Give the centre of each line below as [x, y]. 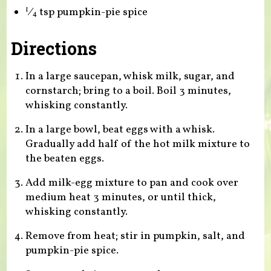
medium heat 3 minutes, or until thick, [120, 198]
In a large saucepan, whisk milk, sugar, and [130, 77]
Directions [54, 48]
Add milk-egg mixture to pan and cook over [132, 183]
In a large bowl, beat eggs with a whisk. [120, 130]
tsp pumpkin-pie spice [92, 12]
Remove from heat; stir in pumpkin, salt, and [135, 237]
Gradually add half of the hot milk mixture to [137, 145]
